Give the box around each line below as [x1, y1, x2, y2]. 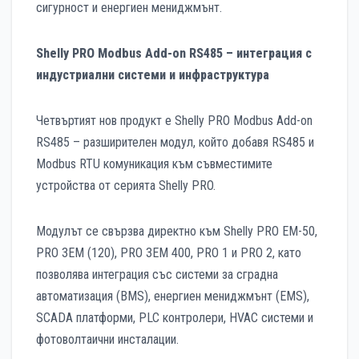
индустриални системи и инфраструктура [36, 67, 269, 83]
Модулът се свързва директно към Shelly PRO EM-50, [36, 224, 317, 240]
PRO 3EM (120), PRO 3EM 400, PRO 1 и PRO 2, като [36, 245, 301, 261]
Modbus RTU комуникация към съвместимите [36, 156, 272, 172]
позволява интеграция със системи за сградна [36, 267, 278, 283]
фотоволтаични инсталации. [36, 332, 179, 348]
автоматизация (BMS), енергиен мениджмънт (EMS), [36, 288, 309, 305]
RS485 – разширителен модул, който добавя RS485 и [36, 135, 314, 151]
